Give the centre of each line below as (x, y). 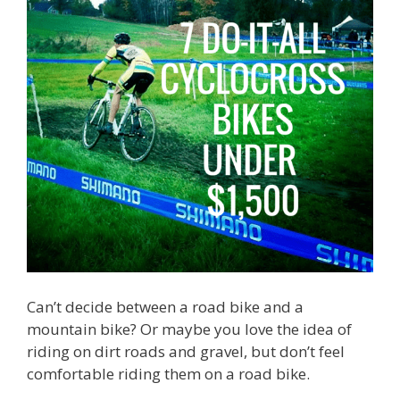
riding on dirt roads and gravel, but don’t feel (186, 351)
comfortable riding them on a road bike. (168, 373)
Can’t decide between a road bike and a (165, 306)
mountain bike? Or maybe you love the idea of (189, 329)
